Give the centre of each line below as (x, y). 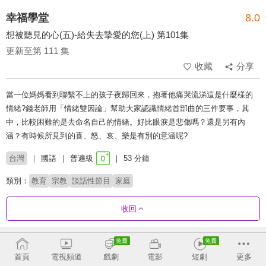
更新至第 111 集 (38, 51)
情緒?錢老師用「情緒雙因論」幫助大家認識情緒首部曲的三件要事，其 (128, 109)
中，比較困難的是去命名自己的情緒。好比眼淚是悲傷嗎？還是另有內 (126, 122)
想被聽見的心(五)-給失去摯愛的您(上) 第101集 (97, 35)
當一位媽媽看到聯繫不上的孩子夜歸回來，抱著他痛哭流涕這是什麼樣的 (129, 95)
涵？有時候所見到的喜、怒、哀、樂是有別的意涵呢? (97, 136)
